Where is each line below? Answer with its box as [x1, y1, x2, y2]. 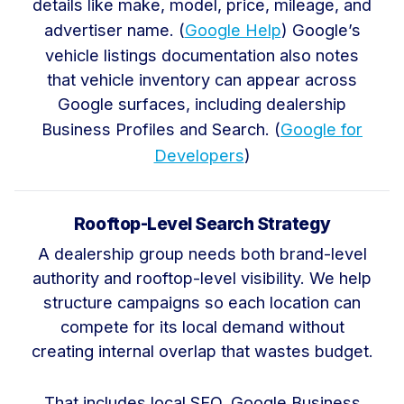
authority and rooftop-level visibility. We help [32, 268, 372, 289]
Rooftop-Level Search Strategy [73, 213, 331, 235]
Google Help [184, 20, 281, 41]
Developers [153, 145, 244, 166]
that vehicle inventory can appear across [47, 69, 357, 90]
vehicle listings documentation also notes [45, 45, 359, 66]
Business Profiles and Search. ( [41, 119, 280, 140]
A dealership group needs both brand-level [37, 243, 367, 264]
